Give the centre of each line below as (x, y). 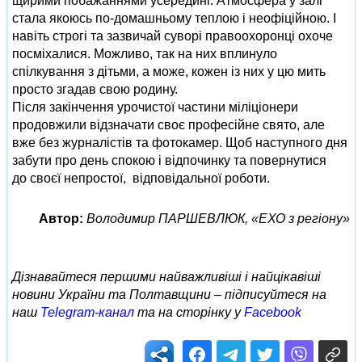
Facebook (273, 312)
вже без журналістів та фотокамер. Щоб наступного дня (180, 143)
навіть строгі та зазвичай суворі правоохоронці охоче (173, 36)
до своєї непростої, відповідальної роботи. (141, 178)
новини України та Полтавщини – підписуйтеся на (169, 295)
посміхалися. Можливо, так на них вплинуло (145, 54)
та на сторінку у (189, 312)
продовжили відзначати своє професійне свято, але (168, 125)
